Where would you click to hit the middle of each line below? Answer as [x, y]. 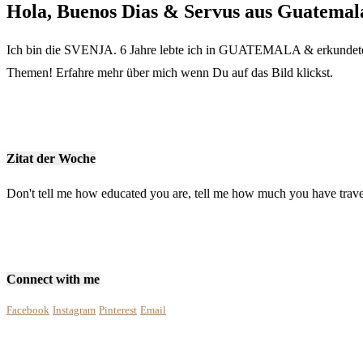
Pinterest [118, 310]
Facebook [28, 310]
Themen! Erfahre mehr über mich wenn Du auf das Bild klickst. [170, 72]
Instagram [74, 310]
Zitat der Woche [51, 158]
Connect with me [53, 279]
